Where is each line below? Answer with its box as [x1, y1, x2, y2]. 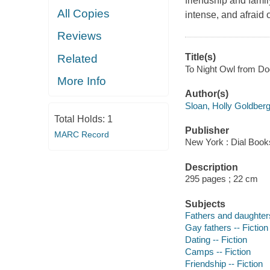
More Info [57, 75, 107, 88]
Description [184, 162, 238, 172]
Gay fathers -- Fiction [184, 222, 268, 233]
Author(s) [184, 89, 228, 99]
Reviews [57, 30, 102, 43]
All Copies [57, 7, 110, 20]
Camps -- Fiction [184, 246, 251, 257]
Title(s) [184, 52, 216, 63]
